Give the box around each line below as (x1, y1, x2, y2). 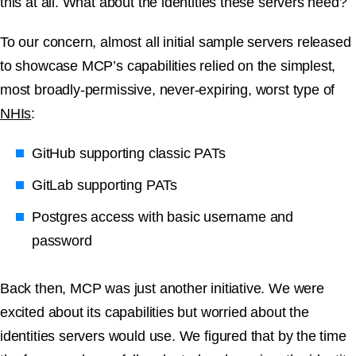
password (32, 233, 92, 250)
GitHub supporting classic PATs (32, 145, 226, 162)
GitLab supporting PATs (32, 177, 178, 194)
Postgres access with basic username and (32, 209, 293, 226)
